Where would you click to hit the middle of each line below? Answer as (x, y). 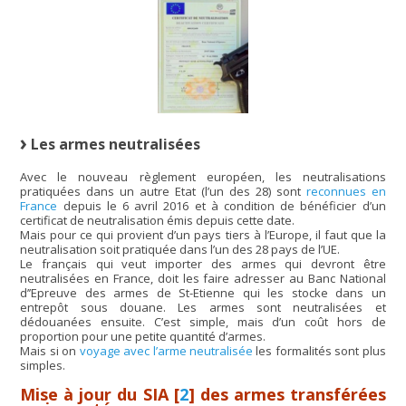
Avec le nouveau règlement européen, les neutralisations (203, 176)
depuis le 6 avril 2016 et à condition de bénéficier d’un (222, 205)
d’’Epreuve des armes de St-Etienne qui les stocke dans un (203, 292)
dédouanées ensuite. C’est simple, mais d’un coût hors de (203, 321)
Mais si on (50, 350)
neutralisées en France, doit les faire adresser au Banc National (203, 278)
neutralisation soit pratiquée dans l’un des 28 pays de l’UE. (180, 249)
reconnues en (346, 191)
